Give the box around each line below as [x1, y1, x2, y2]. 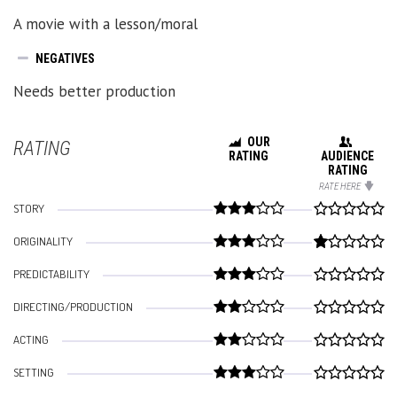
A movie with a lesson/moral [13, 13, 198, 34]
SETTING [13, 364, 54, 379]
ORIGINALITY [13, 233, 73, 248]
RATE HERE [319, 180, 362, 192]
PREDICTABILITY [13, 266, 90, 281]
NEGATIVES [35, 51, 95, 66]
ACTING [13, 331, 49, 346]
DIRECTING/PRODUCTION [13, 299, 133, 314]
